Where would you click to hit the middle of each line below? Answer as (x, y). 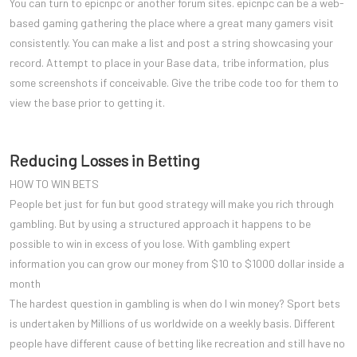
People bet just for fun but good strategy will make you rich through (172, 203)
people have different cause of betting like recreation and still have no (177, 343)
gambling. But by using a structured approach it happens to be (160, 223)
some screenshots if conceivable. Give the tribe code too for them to (174, 82)
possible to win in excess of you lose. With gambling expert (150, 243)
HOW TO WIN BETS (54, 183)
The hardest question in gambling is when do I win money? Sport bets (175, 303)
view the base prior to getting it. (87, 102)
